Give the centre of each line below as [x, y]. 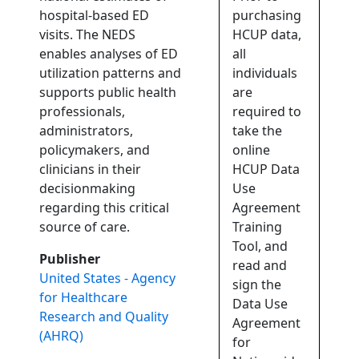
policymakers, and [95, 150]
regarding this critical [105, 208]
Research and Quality [104, 317]
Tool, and [260, 246]
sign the [257, 285]
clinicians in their [91, 169]
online [252, 150]
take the [258, 131]
